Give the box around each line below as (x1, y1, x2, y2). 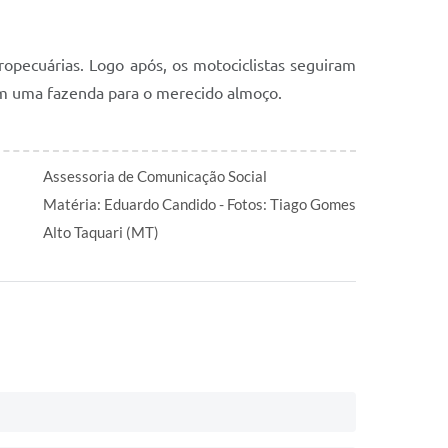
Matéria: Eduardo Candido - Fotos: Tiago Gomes (43, 195, 356, 213)
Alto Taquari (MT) (43, 223, 159, 241)
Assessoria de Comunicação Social (43, 167, 267, 185)
